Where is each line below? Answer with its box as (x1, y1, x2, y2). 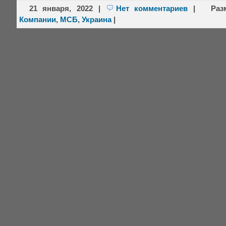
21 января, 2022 (29, 4, 93, 13)
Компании (19, 15, 56, 24)
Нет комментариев (116, 4, 188, 13)
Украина (81, 15, 111, 24)
